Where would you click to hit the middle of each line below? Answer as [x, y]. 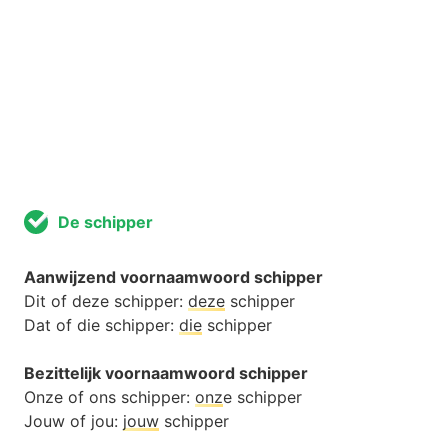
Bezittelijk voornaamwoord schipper [166, 373]
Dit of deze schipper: [106, 301]
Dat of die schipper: [101, 325]
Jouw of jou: [73, 421]
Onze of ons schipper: [109, 397]
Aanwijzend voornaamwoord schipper [173, 277]
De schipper [105, 222]
